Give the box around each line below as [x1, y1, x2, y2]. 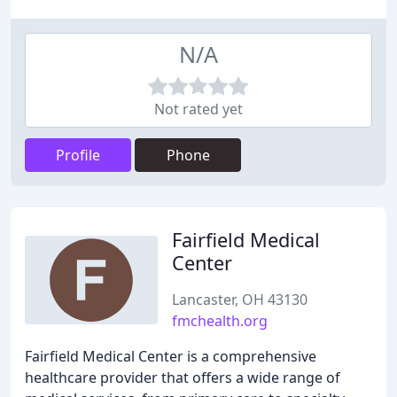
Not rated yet [154, 99, 243, 119]
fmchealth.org [172, 311, 268, 331]
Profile [56, 145, 100, 165]
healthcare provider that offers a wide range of [25, 368, 340, 387]
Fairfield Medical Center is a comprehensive [25, 346, 316, 366]
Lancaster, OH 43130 [172, 290, 307, 309]
